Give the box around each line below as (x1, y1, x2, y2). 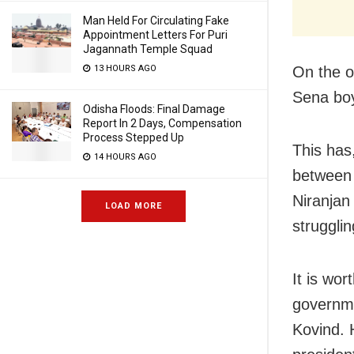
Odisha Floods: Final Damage (83, 103, 225, 115)
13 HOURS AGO (92, 63, 156, 73)
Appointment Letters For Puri (83, 28, 228, 41)
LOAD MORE (105, 201, 162, 211)
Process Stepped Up (83, 131, 184, 144)
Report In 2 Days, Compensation (83, 117, 242, 130)
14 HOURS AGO (92, 152, 156, 162)
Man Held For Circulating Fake (83, 14, 229, 27)
